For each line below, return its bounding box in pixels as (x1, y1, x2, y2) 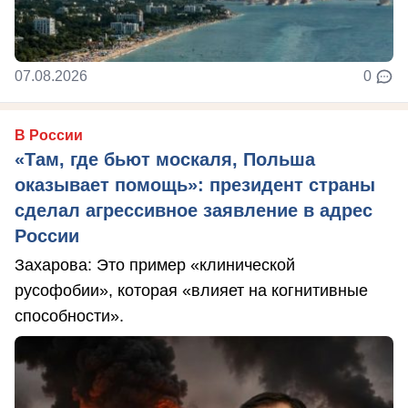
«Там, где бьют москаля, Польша (15, 149, 315, 170)
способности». (15, 307, 124, 326)
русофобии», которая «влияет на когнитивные (15, 281, 368, 301)
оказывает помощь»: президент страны (15, 175, 375, 196)
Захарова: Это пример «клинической (15, 256, 295, 275)
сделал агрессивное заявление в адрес (15, 200, 372, 221)
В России (15, 127, 83, 144)
